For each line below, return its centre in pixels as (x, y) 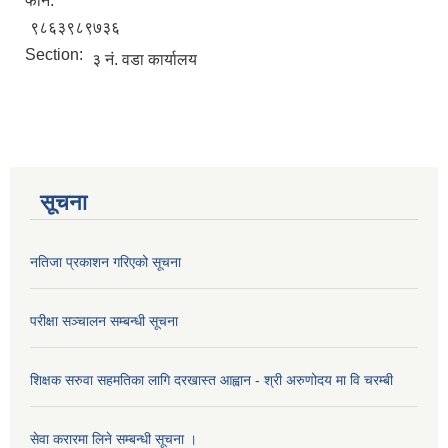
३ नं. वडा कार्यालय (144, 60)
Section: (56, 55)
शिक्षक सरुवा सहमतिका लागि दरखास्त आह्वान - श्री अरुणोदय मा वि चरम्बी (211, 380)
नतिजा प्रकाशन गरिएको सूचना (105, 262)
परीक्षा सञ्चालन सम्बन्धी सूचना (104, 321)
